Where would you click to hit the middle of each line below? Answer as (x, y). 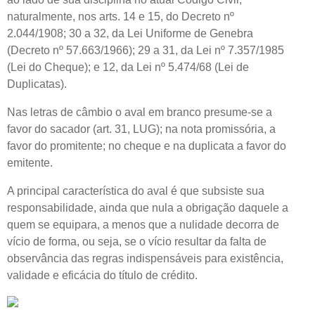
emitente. (30, 162)
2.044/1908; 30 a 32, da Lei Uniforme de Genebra (130, 33)
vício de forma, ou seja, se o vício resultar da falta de (137, 241)
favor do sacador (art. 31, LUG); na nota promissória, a (141, 129)
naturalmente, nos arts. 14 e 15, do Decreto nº (121, 16)
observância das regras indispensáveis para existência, (145, 258)
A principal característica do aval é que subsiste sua (136, 191)
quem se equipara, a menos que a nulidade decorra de (143, 224)
